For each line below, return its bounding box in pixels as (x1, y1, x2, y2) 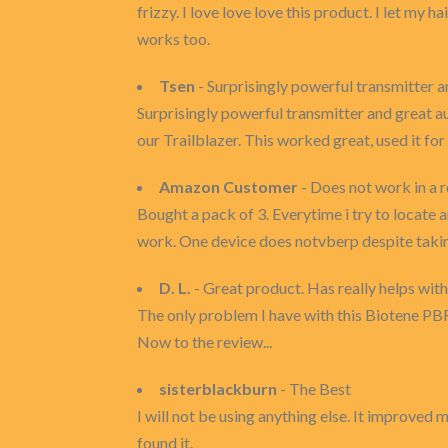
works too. (137, 29, 210, 48)
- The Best (277, 379, 351, 398)
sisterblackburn (159, 379, 277, 398)
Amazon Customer (159, 177, 298, 196)
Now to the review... (137, 332, 272, 351)
